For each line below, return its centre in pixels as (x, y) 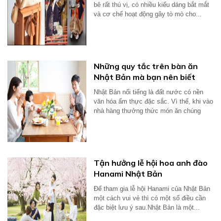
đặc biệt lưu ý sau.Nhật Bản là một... (147, 207)
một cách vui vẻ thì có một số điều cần (150, 198)
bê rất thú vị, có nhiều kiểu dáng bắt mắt (151, 5)
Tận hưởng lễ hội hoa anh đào (151, 163)
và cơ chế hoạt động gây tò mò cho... (148, 14)
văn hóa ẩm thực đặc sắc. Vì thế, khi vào (153, 101)
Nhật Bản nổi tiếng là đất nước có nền (148, 92)
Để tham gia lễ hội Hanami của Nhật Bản (152, 189)
